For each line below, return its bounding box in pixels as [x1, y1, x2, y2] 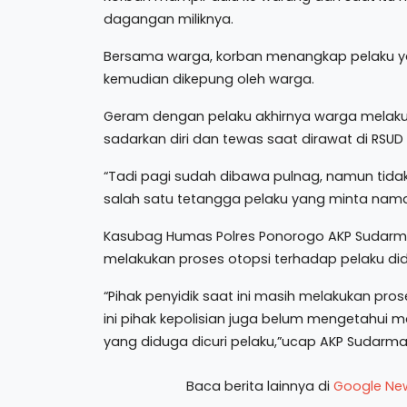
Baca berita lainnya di [185, 376, 333, 395]
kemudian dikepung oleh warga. [104, 69, 314, 88]
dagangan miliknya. [104, 9, 233, 28]
